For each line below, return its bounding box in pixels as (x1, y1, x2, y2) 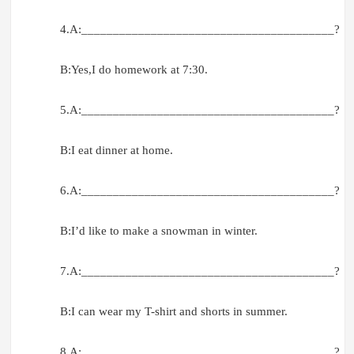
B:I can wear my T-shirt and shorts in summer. (59, 305, 288, 318)
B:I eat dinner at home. (59, 144, 173, 157)
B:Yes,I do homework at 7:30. (59, 63, 208, 77)
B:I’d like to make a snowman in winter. (59, 224, 258, 238)
